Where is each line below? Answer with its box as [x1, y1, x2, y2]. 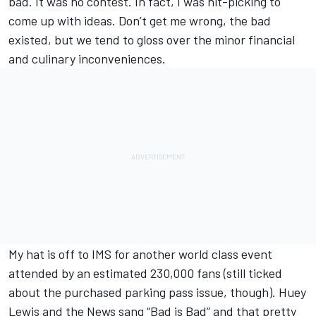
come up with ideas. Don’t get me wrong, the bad [8, 13, 271, 29]
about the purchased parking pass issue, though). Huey [8, 284, 306, 300]
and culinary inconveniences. [8, 51, 166, 67]
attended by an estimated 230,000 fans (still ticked [8, 265, 282, 281]
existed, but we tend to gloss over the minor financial [8, 32, 295, 48]
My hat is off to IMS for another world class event [8, 246, 272, 262]
